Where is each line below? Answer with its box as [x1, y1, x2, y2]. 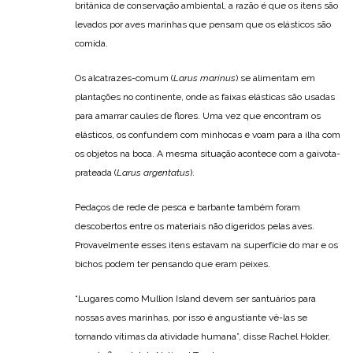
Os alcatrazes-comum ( [75, 72, 173, 84]
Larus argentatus [117, 166, 190, 178]
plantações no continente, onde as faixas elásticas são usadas [75, 91, 335, 102]
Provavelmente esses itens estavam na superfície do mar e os [75, 239, 338, 251]
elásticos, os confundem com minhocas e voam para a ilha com [75, 128, 340, 140]
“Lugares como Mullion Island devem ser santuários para [75, 292, 316, 304]
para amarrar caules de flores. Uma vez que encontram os [75, 110, 321, 121]
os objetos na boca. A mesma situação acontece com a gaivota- [75, 147, 340, 159]
